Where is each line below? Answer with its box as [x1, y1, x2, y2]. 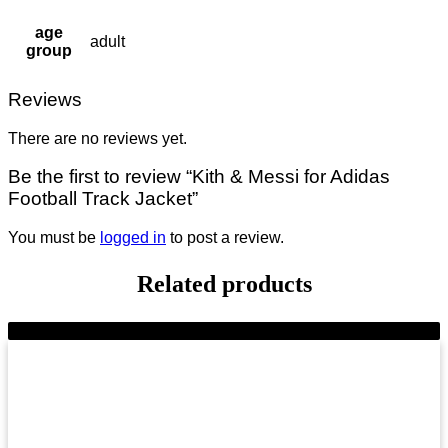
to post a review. [166, 229, 284, 246]
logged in [100, 229, 166, 246]
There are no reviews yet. [8, 129, 187, 147]
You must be [8, 229, 100, 246]
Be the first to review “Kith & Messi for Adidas [8, 166, 390, 188]
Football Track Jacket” [8, 188, 198, 210]
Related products [136, 271, 312, 297]
